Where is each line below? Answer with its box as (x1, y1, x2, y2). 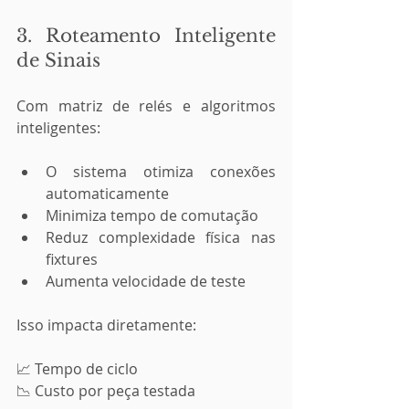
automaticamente (46, 184, 169, 204)
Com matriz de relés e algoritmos (16, 96, 276, 116)
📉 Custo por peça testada (16, 381, 195, 401)
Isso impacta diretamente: (16, 315, 196, 335)
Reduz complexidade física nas (46, 227, 276, 247)
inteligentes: (16, 118, 100, 138)
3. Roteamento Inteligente (16, 25, 276, 47)
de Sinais (16, 49, 100, 71)
